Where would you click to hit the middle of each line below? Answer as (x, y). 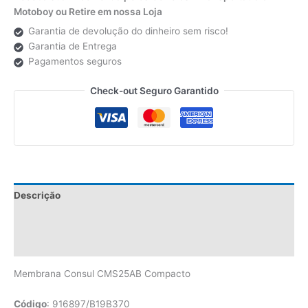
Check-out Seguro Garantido (154, 90)
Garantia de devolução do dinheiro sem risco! (128, 31)
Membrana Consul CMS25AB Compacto (102, 274)
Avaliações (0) (47, 244)
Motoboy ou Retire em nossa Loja (88, 11)
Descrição (37, 196)
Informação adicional (62, 220)
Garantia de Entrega (72, 46)
